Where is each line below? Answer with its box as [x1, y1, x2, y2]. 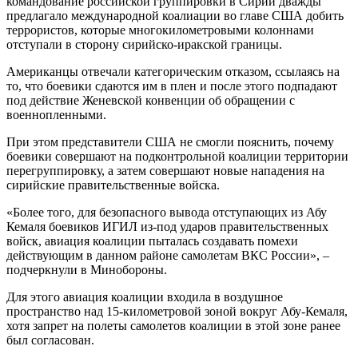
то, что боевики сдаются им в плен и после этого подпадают [6, 78, 337, 93]
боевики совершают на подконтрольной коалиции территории [6, 149, 348, 163]
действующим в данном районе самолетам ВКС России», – [6, 248, 329, 262]
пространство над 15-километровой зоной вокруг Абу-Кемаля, [6, 304, 348, 318]
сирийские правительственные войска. [6, 177, 220, 192]
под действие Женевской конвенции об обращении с [6, 93, 295, 107]
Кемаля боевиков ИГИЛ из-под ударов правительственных [6, 219, 328, 233]
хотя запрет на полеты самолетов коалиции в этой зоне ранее [6, 318, 340, 332]
